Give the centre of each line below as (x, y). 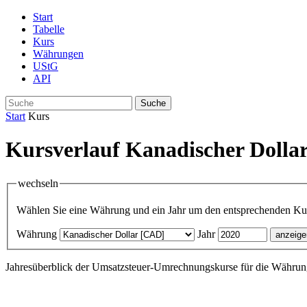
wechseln (38, 183)
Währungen (58, 54)
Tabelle (49, 29)
